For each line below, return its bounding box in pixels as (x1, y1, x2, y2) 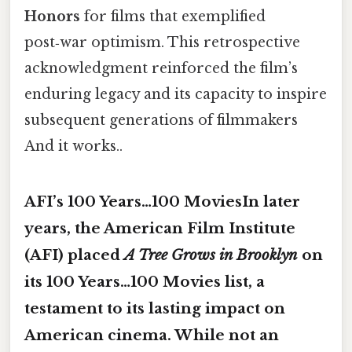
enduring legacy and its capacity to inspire (24, 86, 327, 104)
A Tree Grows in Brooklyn (124, 246, 298, 265)
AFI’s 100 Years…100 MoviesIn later (24, 192, 300, 211)
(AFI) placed (24, 246, 124, 265)
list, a (221, 273, 265, 291)
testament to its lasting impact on (24, 299, 285, 318)
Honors (24, 8, 80, 26)
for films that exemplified (80, 8, 266, 26)
